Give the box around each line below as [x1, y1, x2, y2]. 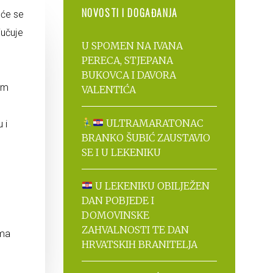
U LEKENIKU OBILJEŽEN [92, 179, 210, 192]
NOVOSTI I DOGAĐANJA [81, 5, 178, 20]
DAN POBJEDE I [81, 194, 154, 207]
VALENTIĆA [81, 83, 136, 96]
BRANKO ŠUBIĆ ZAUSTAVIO [81, 131, 210, 144]
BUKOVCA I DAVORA [81, 68, 176, 81]
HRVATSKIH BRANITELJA [81, 238, 197, 250]
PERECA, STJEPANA [81, 54, 173, 66]
